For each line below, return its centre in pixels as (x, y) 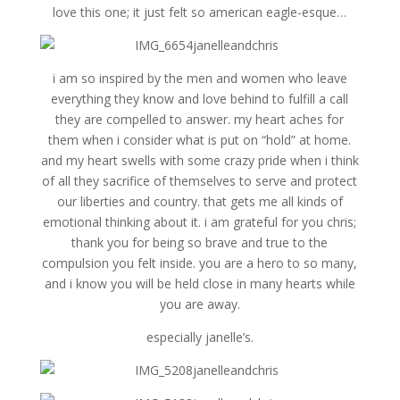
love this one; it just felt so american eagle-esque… (200, 12)
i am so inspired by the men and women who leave (200, 78)
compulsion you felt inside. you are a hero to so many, (200, 263)
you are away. (200, 304)
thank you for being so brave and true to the (200, 242)
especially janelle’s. (200, 337)
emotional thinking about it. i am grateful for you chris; (200, 222)
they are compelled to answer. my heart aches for (200, 119)
